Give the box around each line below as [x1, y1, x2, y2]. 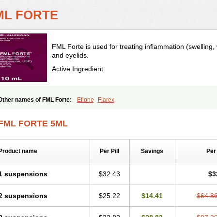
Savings [141, 148, 163, 155]
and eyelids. [51, 51, 89, 59]
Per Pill [100, 148, 119, 155]
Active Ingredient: [51, 65, 105, 73]
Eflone [77, 96, 94, 103]
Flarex [97, 96, 114, 103]
